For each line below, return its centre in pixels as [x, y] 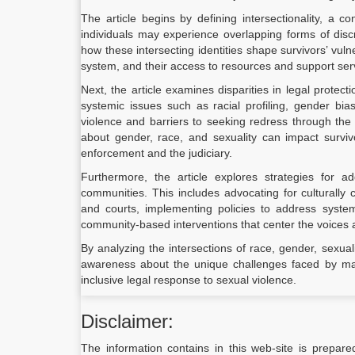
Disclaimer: [127, 321]
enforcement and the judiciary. [157, 153]
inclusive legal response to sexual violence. [189, 280]
